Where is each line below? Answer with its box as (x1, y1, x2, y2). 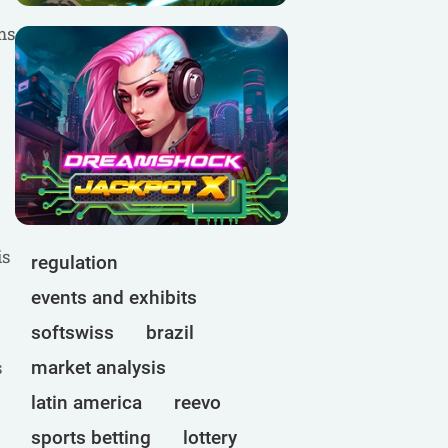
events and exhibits (31, 286, 197, 310)
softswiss (31, 321, 114, 345)
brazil (146, 321, 194, 345)
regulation (31, 251, 118, 275)
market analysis (31, 356, 166, 380)
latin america (31, 391, 142, 415)
